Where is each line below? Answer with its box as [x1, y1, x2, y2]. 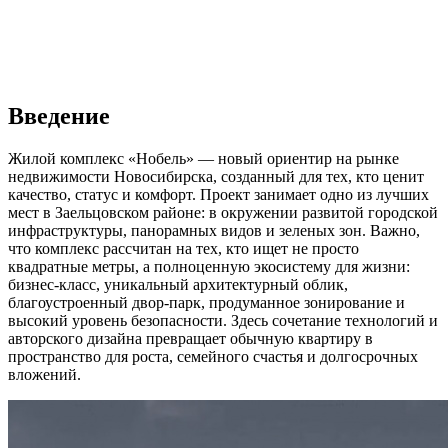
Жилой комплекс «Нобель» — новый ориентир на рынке [8, 149, 399, 167]
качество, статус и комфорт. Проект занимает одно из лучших [8, 185, 429, 203]
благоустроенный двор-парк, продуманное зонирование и [8, 293, 405, 311]
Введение [8, 102, 110, 129]
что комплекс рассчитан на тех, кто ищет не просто [8, 239, 359, 257]
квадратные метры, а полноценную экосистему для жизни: [8, 257, 410, 275]
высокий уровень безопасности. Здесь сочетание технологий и [8, 311, 438, 329]
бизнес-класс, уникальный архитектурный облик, [8, 275, 348, 293]
